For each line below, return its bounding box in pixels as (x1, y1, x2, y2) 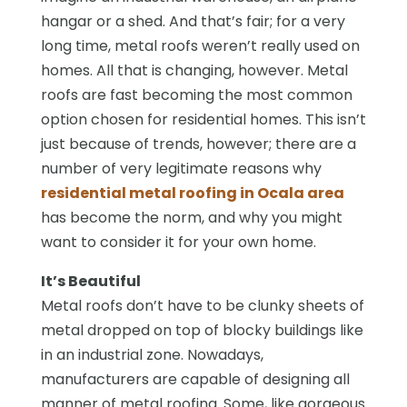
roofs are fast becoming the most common (40, 84, 352, 105)
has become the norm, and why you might (40, 206, 342, 228)
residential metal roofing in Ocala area (40, 182, 344, 203)
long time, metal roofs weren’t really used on (40, 35, 360, 56)
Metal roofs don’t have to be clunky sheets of (40, 294, 364, 316)
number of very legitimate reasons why (40, 157, 322, 179)
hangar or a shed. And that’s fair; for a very (40, 10, 345, 32)
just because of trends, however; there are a (40, 133, 356, 154)
